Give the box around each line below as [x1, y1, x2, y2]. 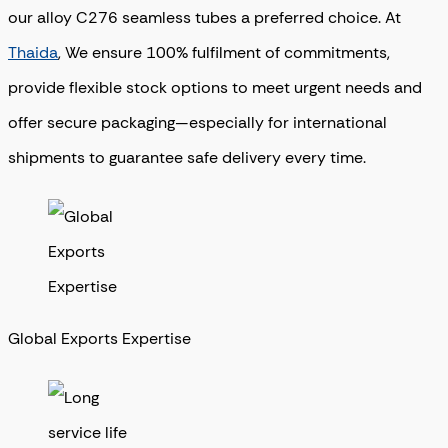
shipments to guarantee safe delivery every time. [8, 146, 366, 168]
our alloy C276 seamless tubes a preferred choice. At [8, 6, 401, 28]
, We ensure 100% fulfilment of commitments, [58, 41, 390, 63]
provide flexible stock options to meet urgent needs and [8, 76, 422, 98]
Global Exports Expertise [8, 327, 191, 349]
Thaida [8, 41, 58, 63]
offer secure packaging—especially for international [8, 111, 387, 133]
